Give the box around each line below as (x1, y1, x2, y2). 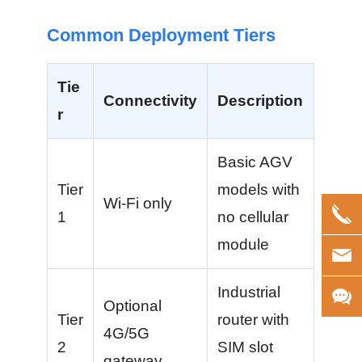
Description (217, 92, 304, 109)
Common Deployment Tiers (47, 25, 276, 45)
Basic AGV (217, 154, 293, 170)
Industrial (217, 284, 281, 301)
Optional (103, 297, 162, 314)
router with (217, 311, 290, 328)
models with (217, 181, 301, 198)
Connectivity (103, 92, 198, 109)
